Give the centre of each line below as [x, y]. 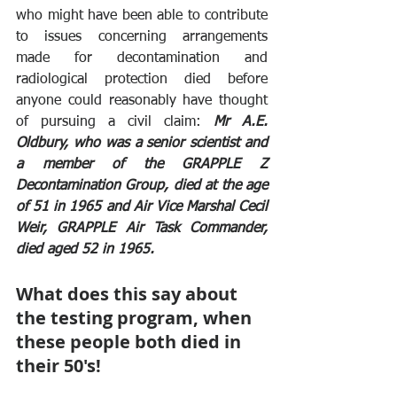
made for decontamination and [142, 58]
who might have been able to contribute [142, 16]
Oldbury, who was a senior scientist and [142, 143]
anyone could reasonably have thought [142, 101]
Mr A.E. [241, 122]
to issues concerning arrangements [142, 37]
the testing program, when [136, 317]
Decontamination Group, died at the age [142, 186]
